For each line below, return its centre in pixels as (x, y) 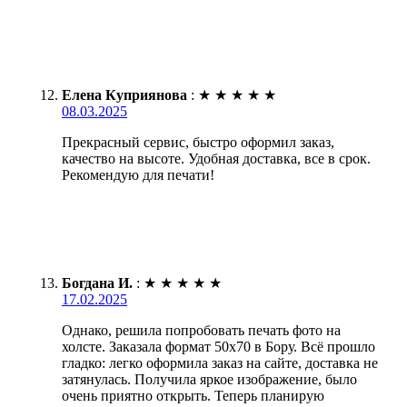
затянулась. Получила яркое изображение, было (209, 379)
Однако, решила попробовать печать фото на (201, 330)
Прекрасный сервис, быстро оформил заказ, (198, 142)
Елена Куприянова (124, 94)
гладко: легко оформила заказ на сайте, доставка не (220, 362)
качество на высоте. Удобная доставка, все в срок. (216, 158)
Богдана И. (97, 283)
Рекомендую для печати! (138, 174)
